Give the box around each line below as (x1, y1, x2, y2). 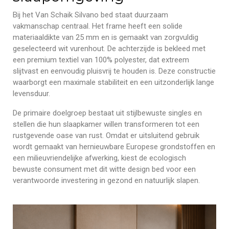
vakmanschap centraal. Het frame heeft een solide (13, 21, 182, 31)
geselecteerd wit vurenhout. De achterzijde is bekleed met (13, 43, 205, 53)
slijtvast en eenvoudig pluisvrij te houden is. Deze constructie (13, 66, 216, 76)
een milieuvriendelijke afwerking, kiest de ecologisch (13, 153, 186, 163)
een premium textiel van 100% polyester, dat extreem (13, 55, 189, 64)
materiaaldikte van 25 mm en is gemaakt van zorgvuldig (13, 32, 198, 42)
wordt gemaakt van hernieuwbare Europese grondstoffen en (13, 142, 215, 151)
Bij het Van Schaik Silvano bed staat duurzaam (13, 10, 168, 19)
